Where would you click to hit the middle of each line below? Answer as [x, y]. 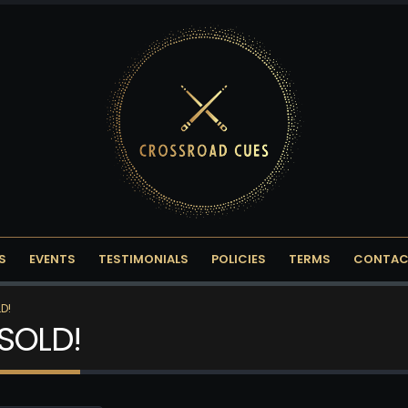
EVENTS [52, 260]
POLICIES [239, 260]
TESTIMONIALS [143, 260]
